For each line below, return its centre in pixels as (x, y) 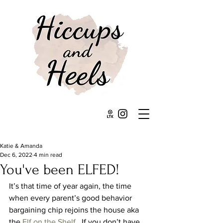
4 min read (48, 155)
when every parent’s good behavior (71, 198)
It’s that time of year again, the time (71, 186)
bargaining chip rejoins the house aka (75, 210)
